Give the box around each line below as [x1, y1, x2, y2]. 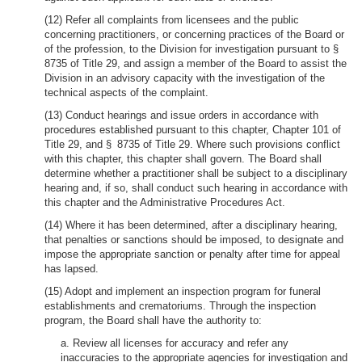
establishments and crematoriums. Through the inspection [44, 300, 316, 312]
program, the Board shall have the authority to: [44, 314, 262, 326]
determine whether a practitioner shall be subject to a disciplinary [44, 167, 347, 179]
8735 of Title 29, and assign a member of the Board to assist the [44, 57, 347, 69]
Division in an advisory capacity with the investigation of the [44, 72, 325, 84]
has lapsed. [44, 263, 99, 275]
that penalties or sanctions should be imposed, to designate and [44, 234, 343, 246]
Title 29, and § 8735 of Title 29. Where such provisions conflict [44, 138, 340, 150]
